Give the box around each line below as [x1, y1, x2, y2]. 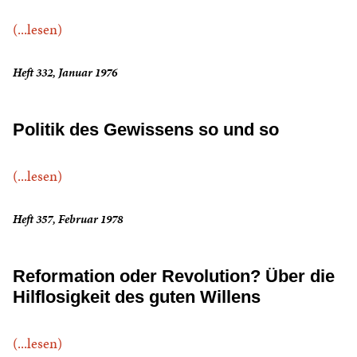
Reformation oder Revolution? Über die [13, 266, 335, 287]
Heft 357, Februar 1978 [13, 211, 123, 228]
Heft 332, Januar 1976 [13, 65, 117, 81]
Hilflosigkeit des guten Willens [13, 287, 261, 308]
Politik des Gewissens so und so [13, 120, 279, 140]
